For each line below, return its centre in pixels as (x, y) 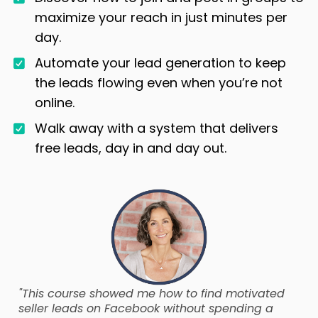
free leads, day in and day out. (130, 148)
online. (54, 102)
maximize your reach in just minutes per (161, 17)
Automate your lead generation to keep (160, 62)
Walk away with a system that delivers (156, 128)
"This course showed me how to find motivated (152, 293)
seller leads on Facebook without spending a (146, 308)
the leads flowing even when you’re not (158, 82)
